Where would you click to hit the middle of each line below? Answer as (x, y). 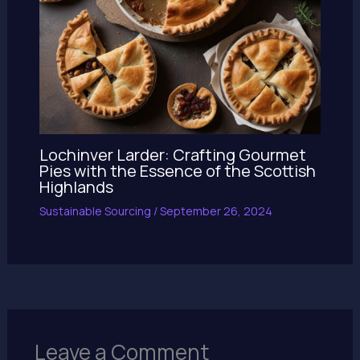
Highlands (76, 187)
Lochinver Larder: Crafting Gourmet (172, 155)
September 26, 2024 (216, 211)
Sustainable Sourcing (95, 211)
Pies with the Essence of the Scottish (177, 171)
